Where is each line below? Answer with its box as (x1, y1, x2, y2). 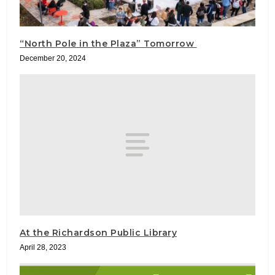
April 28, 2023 (20, 242, 66, 252)
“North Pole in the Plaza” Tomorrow (20, 37, 197, 49)
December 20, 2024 (20, 53, 86, 63)
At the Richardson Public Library (20, 227, 177, 238)
